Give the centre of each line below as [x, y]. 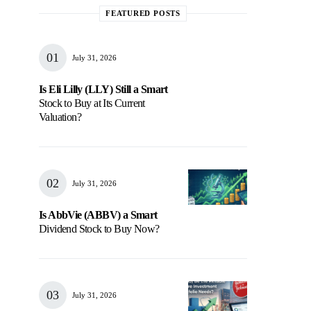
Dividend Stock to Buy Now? [99, 229]
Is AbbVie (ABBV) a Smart [98, 215]
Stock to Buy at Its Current [92, 103]
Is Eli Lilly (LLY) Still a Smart [103, 89]
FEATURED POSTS [143, 13]
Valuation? [60, 117]
